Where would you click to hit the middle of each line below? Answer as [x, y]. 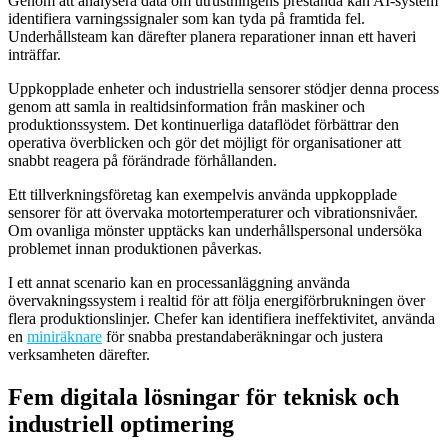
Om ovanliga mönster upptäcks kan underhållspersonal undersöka [215, 230]
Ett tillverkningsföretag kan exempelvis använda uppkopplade [202, 194]
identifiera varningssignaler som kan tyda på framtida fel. [186, 18]
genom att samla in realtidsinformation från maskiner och [186, 106]
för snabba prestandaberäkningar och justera [242, 336]
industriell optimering [121, 423]
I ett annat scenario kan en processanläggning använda [179, 282]
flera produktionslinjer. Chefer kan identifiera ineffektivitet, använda [221, 318]
